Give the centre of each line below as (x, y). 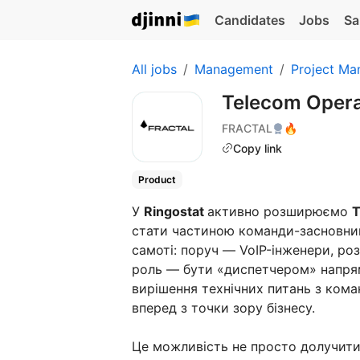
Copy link (258, 148)
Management (234, 69)
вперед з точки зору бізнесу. (223, 308)
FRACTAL (247, 128)
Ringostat (176, 212)
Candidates (250, 20)
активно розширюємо (280, 212)
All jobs (154, 69)
